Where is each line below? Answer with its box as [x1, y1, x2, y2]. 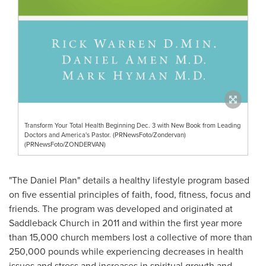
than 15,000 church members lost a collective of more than [9, 230, 252, 244]
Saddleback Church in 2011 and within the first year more [9, 216, 242, 230]
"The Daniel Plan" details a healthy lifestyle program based [9, 173, 249, 187]
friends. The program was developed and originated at [9, 201, 233, 216]
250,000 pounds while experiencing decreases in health [9, 244, 243, 258]
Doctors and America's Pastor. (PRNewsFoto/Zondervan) [24, 129, 186, 140]
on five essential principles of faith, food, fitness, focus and [9, 187, 251, 201]
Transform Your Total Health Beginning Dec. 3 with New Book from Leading [24, 120, 240, 130]
